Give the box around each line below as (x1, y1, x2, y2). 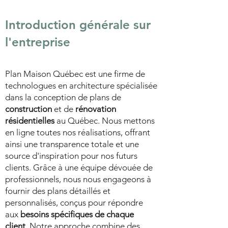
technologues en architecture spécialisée (5, 80, 157, 91)
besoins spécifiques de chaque (20, 209, 134, 219)
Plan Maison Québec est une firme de (5, 69, 145, 79)
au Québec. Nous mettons (54, 116, 155, 126)
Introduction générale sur (5, 17, 151, 32)
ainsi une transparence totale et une (5, 139, 139, 149)
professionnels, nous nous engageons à (5, 174, 151, 184)
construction (5, 104, 52, 114)
